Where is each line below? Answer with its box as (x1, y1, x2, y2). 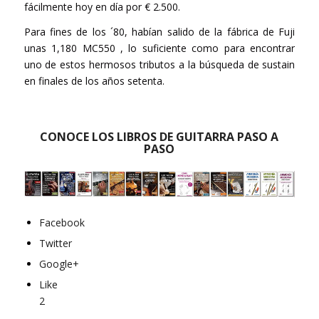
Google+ (38, 257, 79, 271)
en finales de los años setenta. (23, 73, 164, 88)
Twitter (38, 236, 72, 251)
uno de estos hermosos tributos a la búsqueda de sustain (23, 57, 296, 71)
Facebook (38, 216, 85, 230)
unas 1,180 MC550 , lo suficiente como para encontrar (23, 41, 296, 55)
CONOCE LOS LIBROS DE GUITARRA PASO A (40, 128, 279, 145)
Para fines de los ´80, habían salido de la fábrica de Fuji (23, 24, 296, 38)
